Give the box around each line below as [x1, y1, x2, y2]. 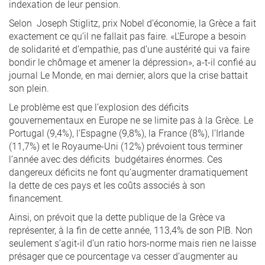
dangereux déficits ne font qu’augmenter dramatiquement [9, 166, 248, 178]
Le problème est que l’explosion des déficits [9, 101, 189, 113]
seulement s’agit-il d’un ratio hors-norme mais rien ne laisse [9, 237, 256, 249]
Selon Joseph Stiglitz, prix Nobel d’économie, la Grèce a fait [9, 17, 256, 29]
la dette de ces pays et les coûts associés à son [9, 179, 205, 191]
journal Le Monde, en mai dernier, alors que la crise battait [9, 69, 248, 81]
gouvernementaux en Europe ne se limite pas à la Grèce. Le [9, 114, 253, 126]
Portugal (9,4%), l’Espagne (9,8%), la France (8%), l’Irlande [9, 127, 244, 139]
